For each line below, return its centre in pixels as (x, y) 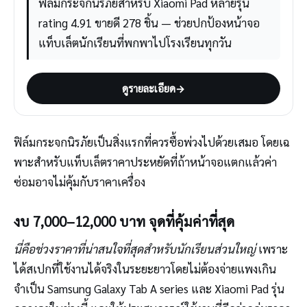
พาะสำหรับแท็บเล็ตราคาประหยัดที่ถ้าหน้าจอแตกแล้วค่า (145, 161)
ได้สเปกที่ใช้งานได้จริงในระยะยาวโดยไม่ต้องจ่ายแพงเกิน (145, 268)
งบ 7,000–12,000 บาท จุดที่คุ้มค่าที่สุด (124, 221)
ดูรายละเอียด (149, 88)
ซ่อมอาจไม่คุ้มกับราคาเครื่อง (79, 181)
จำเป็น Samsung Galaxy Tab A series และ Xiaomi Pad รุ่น (149, 288)
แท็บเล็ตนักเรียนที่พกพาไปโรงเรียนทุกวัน (135, 42)
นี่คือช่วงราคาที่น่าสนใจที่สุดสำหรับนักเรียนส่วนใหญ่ (135, 248)
